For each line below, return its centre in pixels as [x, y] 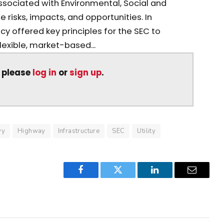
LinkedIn [171, 177]
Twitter [130, 177]
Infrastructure [79, 131]
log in [45, 73]
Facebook [98, 177]
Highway [31, 131]
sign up [86, 73]
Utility [146, 131]
